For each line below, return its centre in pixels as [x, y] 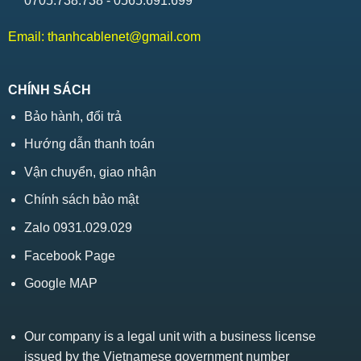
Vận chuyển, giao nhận [91, 172]
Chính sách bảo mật [82, 200]
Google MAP [61, 284]
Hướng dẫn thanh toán [90, 144]
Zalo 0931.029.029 [79, 228]
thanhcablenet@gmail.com [124, 37]
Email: [27, 37]
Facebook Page [70, 255]
